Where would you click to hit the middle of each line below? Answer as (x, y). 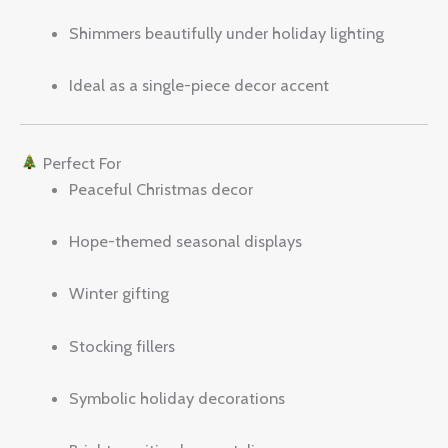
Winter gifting (119, 293)
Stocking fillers (122, 345)
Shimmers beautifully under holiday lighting (227, 32)
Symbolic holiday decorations (177, 397)
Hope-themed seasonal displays (186, 241)
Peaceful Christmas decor (161, 188)
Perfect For (79, 162)
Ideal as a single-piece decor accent (199, 84)
